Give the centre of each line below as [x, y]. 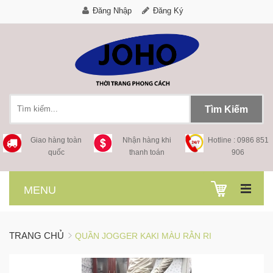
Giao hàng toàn [56, 140]
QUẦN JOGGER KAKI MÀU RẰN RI [143, 236]
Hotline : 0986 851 [238, 140]
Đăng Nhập [112, 11]
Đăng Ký [168, 11]
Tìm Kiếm [226, 109]
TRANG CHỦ [37, 235]
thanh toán [147, 152]
